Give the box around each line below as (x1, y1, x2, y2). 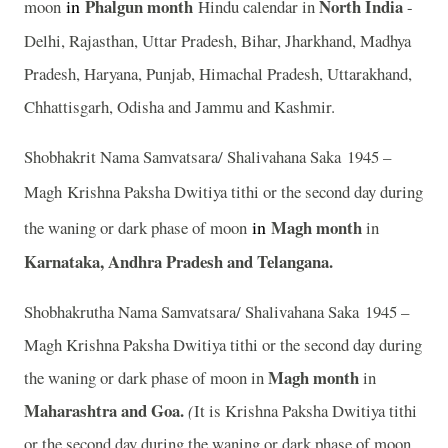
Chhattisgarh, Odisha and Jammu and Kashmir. (24, 95, 341, 119)
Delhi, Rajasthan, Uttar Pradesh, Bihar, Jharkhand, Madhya (24, 29, 411, 53)
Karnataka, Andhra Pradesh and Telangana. (24, 249, 333, 275)
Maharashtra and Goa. (24, 397, 188, 423)
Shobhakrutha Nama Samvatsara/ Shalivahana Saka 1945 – (24, 299, 409, 323)
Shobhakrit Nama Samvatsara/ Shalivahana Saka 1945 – (24, 145, 391, 169)
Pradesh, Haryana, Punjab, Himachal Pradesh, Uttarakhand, (24, 62, 412, 86)
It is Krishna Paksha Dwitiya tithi (194, 398, 417, 422)
